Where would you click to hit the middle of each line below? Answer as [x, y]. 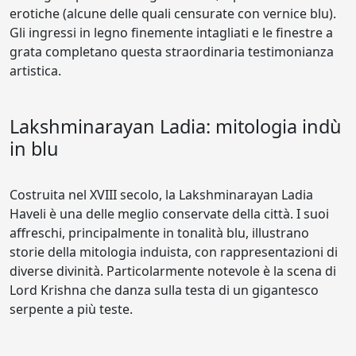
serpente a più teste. [71, 309]
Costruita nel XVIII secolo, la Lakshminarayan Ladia [161, 195]
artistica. [35, 71]
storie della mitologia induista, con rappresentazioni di [174, 252]
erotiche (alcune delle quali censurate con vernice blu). [173, 14]
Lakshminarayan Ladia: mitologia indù [176, 126]
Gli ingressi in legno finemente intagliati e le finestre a [171, 33]
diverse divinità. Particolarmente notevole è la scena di [173, 271]
